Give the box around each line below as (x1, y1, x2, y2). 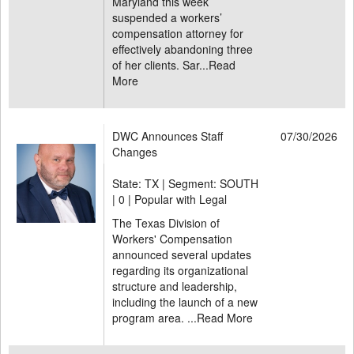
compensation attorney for (112, 25, 243, 41)
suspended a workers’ (112, 9, 222, 25)
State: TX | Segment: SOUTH (112, 175, 258, 191)
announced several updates (112, 247, 251, 262)
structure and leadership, (112, 278, 237, 294)
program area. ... (112, 310, 197, 326)
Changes (112, 144, 157, 160)
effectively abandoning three (112, 41, 253, 57)
